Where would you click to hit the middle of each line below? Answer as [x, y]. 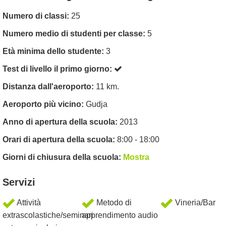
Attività [28, 203]
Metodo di [113, 203]
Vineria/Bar [194, 203]
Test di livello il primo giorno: [58, 69]
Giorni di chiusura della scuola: [63, 157]
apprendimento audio [120, 215]
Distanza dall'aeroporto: [49, 87]
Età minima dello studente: [54, 51]
